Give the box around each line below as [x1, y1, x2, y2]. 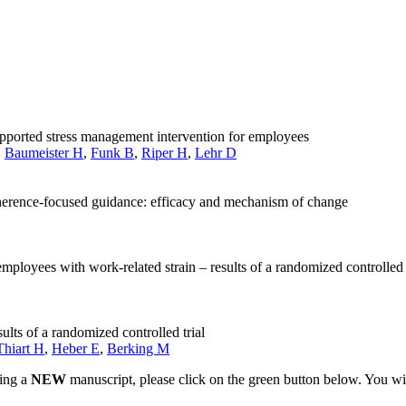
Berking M [107, 340, 169, 356]
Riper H [141, 144, 188, 160]
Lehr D [195, 144, 237, 160]
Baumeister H [5, 144, 83, 160]
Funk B [91, 144, 134, 160]
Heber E [52, 340, 100, 356]
